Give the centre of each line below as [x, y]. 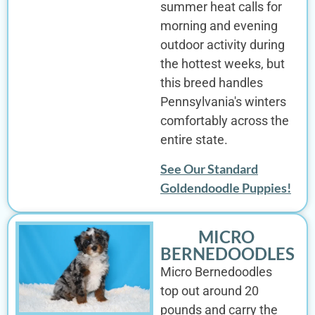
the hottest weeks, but [222, 64]
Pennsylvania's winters [223, 102]
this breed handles [211, 83]
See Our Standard [209, 168]
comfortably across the [224, 121]
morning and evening [219, 26]
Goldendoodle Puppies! [225, 187]
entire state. [194, 140]
